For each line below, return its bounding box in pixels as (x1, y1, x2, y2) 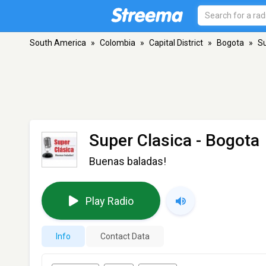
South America (30, 38, 86, 47)
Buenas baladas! (89, 155, 166, 167)
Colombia (100, 38, 135, 47)
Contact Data (100, 232, 150, 241)
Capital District (149, 38, 203, 47)
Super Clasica (89, 131, 192, 150)
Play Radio (85, 194, 134, 207)
